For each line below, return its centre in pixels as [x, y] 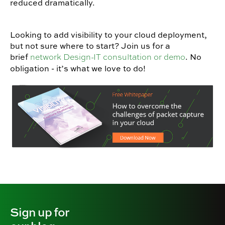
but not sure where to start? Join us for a [90, 46]
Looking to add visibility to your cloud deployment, [108, 35]
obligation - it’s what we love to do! [78, 69]
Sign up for [40, 211]
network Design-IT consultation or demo [107, 57]
